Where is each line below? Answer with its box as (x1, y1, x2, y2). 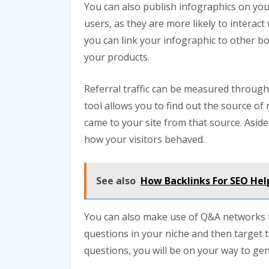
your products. (84, 50, 150, 64)
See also (96, 174, 136, 187)
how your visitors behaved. (84, 132, 205, 146)
